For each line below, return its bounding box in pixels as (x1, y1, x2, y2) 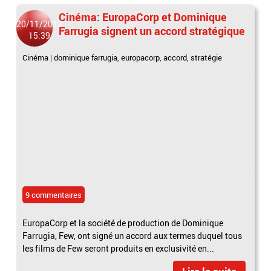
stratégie (191, 52, 223, 64)
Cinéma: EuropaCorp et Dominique (59, 10, 227, 25)
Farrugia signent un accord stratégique (59, 24, 246, 39)
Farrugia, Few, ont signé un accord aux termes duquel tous (22, 230, 243, 242)
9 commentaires (25, 189, 82, 201)
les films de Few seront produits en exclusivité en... (22, 243, 215, 255)
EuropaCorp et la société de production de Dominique (22, 217, 224, 229)
